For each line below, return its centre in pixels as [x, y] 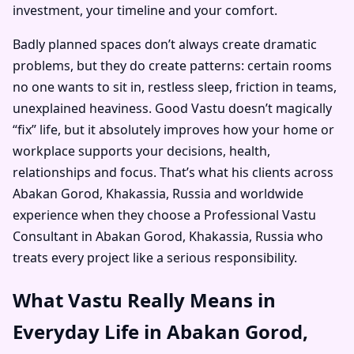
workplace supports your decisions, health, [141, 151]
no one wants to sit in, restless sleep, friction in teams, [175, 87]
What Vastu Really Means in [144, 299]
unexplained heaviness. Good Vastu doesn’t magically [172, 108]
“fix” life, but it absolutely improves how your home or [173, 129]
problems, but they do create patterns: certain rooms [172, 65]
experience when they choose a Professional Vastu [164, 215]
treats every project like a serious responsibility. [155, 257]
